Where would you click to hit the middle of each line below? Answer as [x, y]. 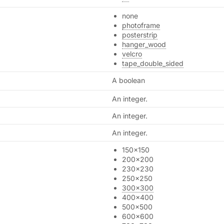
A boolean [129, 80]
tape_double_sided [153, 63]
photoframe [141, 25]
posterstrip [140, 35]
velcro [132, 54]
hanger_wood [144, 44]
